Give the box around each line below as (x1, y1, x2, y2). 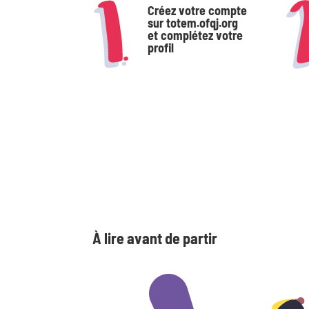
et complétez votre (148, 27, 243, 43)
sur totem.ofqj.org (148, 14, 239, 30)
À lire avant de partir (92, 228, 218, 247)
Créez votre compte (148, 2, 248, 18)
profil (148, 39, 175, 55)
